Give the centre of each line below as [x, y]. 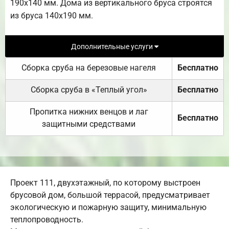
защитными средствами [89, 124]
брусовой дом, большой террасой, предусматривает [110, 195]
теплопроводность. [47, 220]
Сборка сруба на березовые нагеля [89, 68]
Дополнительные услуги [112, 47]
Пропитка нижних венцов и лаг [89, 112]
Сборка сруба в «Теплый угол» [89, 90]
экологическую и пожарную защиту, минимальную [108, 208]
